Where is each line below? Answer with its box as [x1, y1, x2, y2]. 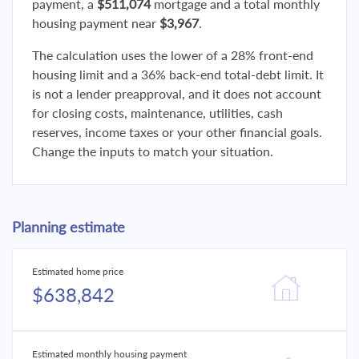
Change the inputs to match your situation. [32, 143, 273, 159]
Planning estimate [12, 218, 125, 236]
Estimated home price [32, 265, 123, 277]
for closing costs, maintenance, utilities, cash [32, 105, 283, 120]
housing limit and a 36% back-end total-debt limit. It [32, 67, 324, 82]
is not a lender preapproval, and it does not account [32, 86, 321, 101]
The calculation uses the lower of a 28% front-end [32, 47, 313, 63]
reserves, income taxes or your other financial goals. [32, 124, 322, 139]
